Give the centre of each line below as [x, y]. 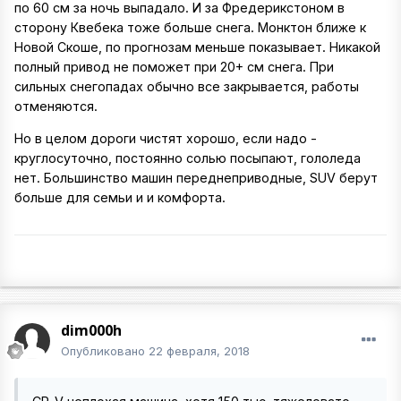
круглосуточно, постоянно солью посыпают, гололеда [188, 158]
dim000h [91, 331]
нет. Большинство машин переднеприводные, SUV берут [196, 178]
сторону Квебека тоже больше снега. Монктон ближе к [190, 28]
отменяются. [56, 107]
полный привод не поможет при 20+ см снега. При [174, 67]
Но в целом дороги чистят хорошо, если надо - [166, 139]
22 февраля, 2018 [199, 351]
